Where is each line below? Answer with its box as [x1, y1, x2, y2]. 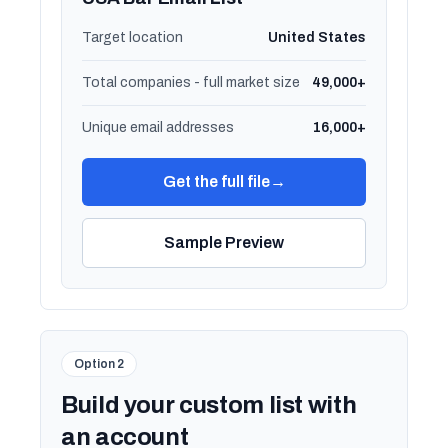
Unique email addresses [82, 120, 234, 135]
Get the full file [162, 173, 270, 190]
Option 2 [74, 357, 124, 371]
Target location [82, 30, 183, 45]
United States [268, 30, 366, 45]
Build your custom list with [61, 392, 357, 418]
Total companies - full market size [82, 75, 300, 90]
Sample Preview [164, 234, 284, 251]
